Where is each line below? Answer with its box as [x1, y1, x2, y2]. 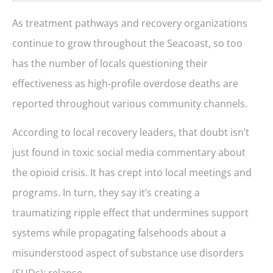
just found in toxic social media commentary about [12, 145, 246, 159]
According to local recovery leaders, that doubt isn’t [12, 125, 249, 139]
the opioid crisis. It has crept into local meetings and [12, 165, 252, 179]
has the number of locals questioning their [12, 56, 208, 70]
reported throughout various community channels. [12, 96, 247, 110]
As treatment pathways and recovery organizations [12, 16, 247, 30]
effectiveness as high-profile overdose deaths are [12, 76, 238, 90]
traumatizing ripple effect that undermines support [12, 205, 249, 219]
